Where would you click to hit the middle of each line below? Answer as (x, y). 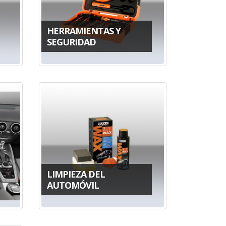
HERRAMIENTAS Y (83, 31)
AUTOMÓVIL (73, 185)
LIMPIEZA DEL (76, 174)
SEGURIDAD (71, 42)
